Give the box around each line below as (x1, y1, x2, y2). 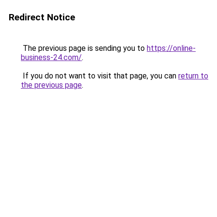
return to (178, 71, 208, 80)
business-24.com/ (21, 53, 82, 62)
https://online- (147, 44, 196, 53)
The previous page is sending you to (21, 44, 147, 53)
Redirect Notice (9, 12, 75, 23)
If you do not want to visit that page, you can (21, 71, 178, 80)
